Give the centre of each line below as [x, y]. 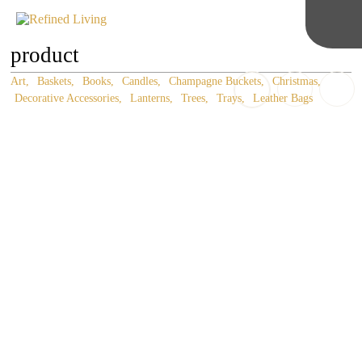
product [45, 55]
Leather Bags [283, 98]
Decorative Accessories [67, 98]
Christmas [295, 81]
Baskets [55, 81]
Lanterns [150, 98]
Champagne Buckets [215, 81]
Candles [140, 81]
